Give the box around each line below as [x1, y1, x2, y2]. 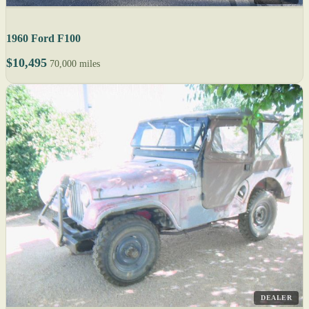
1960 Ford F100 [6, 32, 81, 45]
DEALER [261, 293, 292, 301]
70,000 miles [50, 59, 100, 70]
